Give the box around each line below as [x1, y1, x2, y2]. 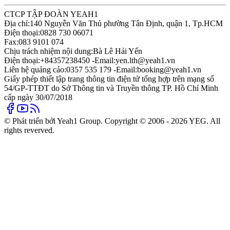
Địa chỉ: [4, 18, 30, 28]
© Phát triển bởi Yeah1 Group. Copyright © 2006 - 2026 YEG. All [4, 116, 220, 125]
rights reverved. [4, 125, 54, 135]
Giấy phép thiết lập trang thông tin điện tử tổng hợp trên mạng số [4, 74, 214, 83]
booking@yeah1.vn [137, 65, 201, 74]
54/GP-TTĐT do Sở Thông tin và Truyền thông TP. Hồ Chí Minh [4, 83, 218, 92]
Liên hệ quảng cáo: [4, 65, 66, 74]
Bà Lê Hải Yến [93, 46, 142, 55]
